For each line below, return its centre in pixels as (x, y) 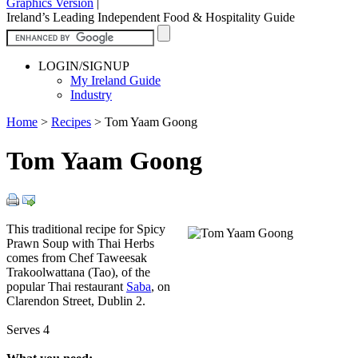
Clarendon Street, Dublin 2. (76, 300)
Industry (91, 94)
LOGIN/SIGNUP (84, 66)
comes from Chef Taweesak (77, 257)
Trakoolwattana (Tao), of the (78, 272)
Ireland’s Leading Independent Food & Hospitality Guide (151, 17)
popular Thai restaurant (66, 286)
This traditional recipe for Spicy (86, 229)
